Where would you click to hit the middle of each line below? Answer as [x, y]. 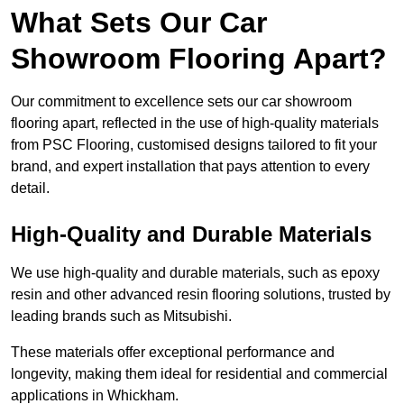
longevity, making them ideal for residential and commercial [199, 374]
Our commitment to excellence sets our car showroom [181, 102]
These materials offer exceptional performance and [173, 353]
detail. [30, 188]
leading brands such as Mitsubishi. [121, 317]
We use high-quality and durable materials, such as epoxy [195, 273]
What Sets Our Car [139, 23]
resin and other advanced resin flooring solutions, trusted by [201, 295]
